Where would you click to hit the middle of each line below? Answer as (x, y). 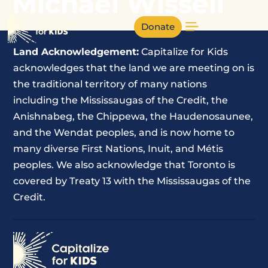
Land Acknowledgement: (76, 51)
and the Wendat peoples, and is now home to (124, 132)
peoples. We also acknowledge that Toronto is (124, 165)
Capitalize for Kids (184, 51)
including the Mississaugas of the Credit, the (121, 100)
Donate (158, 27)
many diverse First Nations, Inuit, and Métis (118, 148)
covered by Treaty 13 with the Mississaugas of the (132, 181)
